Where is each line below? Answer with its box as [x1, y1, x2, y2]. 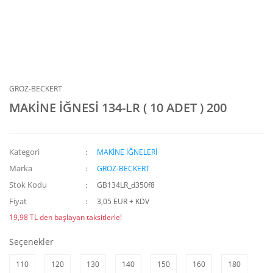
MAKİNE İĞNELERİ [97, 147, 158, 157]
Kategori [9, 146, 40, 157]
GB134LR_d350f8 [97, 180, 155, 190]
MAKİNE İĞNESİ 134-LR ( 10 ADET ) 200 [9, 99, 227, 116]
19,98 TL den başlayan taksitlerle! [9, 212, 122, 222]
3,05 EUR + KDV [97, 196, 150, 207]
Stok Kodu [9, 179, 47, 190]
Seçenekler [9, 236, 54, 247]
